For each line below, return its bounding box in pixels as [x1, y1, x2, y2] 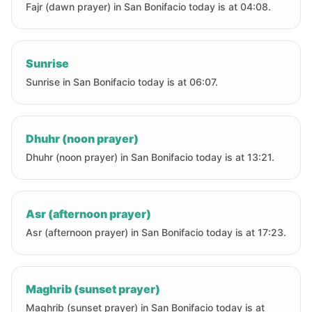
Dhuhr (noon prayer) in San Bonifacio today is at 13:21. [26, 151, 274, 163]
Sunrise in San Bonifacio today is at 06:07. [26, 76, 218, 88]
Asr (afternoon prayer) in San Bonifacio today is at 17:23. [26, 226, 286, 238]
